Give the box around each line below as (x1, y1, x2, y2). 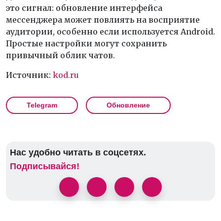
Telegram (27, 101, 57, 109)
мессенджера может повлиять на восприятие (6, 14, 200, 25)
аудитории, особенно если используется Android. (6, 26, 215, 37)
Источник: (6, 70, 53, 80)
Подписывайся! (10, 161, 79, 171)
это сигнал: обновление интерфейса (6, 2, 162, 13)
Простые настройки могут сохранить (6, 38, 167, 48)
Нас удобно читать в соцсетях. (10, 147, 146, 157)
